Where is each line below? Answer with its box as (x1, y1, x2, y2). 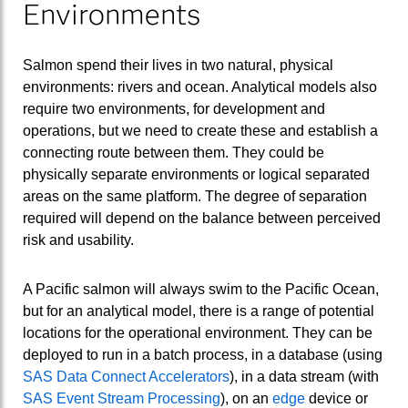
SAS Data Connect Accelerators (23, 369, 229, 385)
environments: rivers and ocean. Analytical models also (23, 79, 377, 96)
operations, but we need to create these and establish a (23, 123, 378, 139)
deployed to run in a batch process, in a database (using (23, 347, 382, 363)
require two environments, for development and (23, 101, 325, 117)
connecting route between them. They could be (23, 145, 324, 161)
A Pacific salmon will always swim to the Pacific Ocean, (23, 281, 379, 298)
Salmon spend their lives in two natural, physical (23, 57, 333, 74)
